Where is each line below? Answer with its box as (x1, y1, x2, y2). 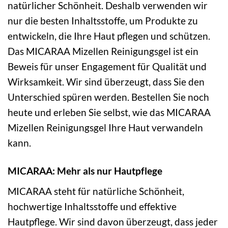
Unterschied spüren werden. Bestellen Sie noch (8, 91, 209, 103)
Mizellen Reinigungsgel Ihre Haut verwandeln (8, 122, 203, 134)
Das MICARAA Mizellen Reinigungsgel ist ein (8, 45, 198, 58)
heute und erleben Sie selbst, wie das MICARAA (8, 106, 211, 119)
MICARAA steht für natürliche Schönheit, (8, 185, 184, 197)
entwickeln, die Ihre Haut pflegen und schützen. (8, 30, 210, 42)
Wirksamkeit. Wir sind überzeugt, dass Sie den (8, 76, 205, 88)
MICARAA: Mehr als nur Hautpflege (8, 165, 162, 177)
